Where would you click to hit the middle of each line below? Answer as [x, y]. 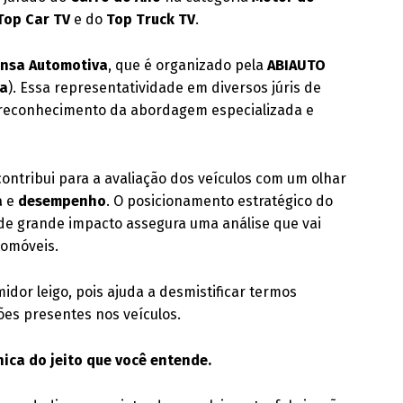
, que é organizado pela [188, 65]
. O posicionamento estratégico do [220, 201]
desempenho [63, 201]
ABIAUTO [297, 65]
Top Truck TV [151, 19]
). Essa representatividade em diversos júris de [165, 88]
